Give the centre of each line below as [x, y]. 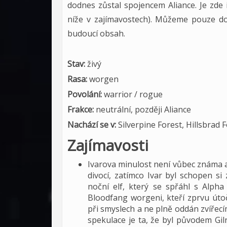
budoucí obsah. [96, 33]
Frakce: [82, 109]
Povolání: [86, 94]
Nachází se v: [93, 125]
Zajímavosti [108, 145]
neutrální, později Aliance [143, 109]
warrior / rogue [133, 94]
